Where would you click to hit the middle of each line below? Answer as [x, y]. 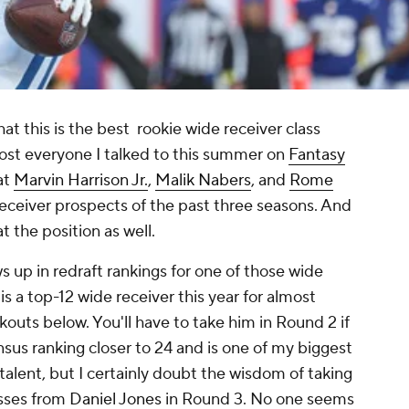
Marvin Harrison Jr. [81, 181]
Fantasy [317, 155]
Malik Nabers [203, 181]
